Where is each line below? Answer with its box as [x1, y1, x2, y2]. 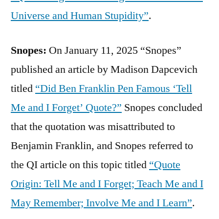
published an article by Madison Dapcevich [11, 62, 197, 76]
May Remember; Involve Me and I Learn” [11, 196, 192, 210]
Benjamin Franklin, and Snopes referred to [11, 138, 193, 153]
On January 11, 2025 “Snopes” [46, 43, 181, 57]
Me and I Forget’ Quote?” [11, 100, 122, 114]
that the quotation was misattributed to [11, 119, 175, 133]
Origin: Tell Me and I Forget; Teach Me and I [11, 176, 203, 191]
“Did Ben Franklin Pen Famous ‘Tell [35, 81, 192, 95]
